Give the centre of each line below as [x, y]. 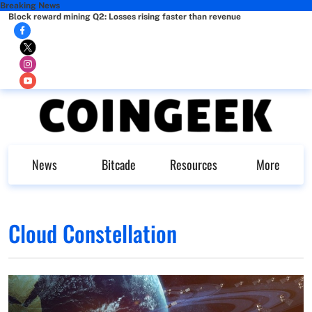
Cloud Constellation [93, 233]
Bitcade [119, 164]
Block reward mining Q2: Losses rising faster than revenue [125, 17]
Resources [193, 164]
